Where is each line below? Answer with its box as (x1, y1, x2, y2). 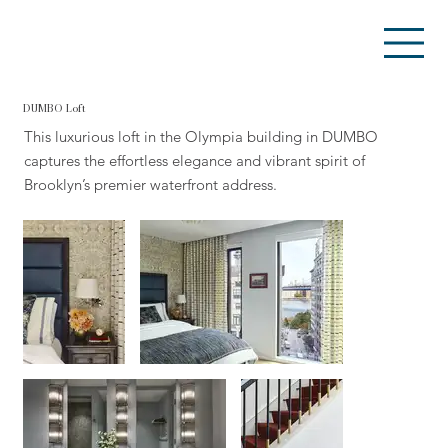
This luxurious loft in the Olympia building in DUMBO (24, 127, 379, 147)
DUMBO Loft (23, 99, 87, 116)
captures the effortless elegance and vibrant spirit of (24, 151, 366, 171)
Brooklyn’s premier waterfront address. (24, 175, 278, 195)
